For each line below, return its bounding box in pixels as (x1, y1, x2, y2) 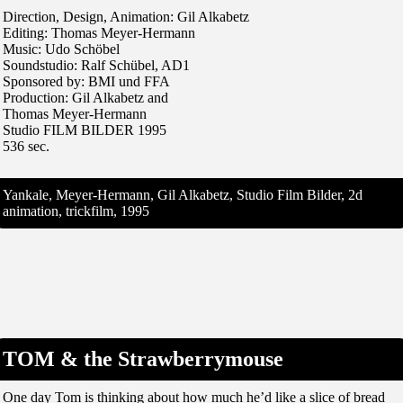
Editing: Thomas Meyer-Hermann (3, 24, 195, 40)
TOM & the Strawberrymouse (3, 346, 283, 371)
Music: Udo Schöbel (3, 40, 120, 57)
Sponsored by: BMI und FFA (3, 73, 170, 89)
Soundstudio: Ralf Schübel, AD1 (3, 57, 190, 73)
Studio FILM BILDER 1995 (3, 121, 166, 138)
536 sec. (3, 138, 49, 154)
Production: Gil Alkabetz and (3, 89, 168, 105)
